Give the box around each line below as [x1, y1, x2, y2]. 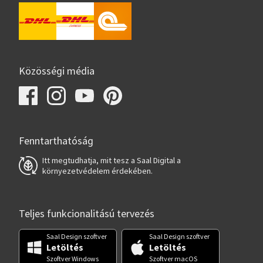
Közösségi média [19, 64, 95, 78]
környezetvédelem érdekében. [42, 165, 153, 176]
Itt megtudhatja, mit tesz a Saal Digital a [42, 154, 181, 166]
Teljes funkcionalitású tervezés [19, 207, 154, 221]
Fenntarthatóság [19, 134, 93, 148]
